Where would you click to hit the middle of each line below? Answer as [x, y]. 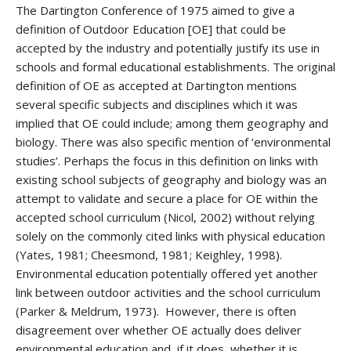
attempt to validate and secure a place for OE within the [167, 198]
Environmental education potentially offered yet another [167, 273]
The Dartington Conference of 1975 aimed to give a [155, 10]
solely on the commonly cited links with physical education [170, 236]
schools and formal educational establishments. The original [175, 67]
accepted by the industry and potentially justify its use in [168, 48]
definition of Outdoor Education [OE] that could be [151, 29]
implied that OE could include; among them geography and [172, 123]
